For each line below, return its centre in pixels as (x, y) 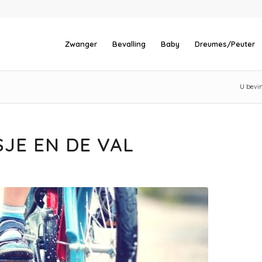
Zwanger (81, 44)
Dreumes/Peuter (225, 44)
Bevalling (129, 44)
